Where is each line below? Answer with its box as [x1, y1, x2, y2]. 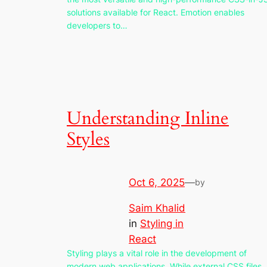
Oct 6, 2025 [129, 176, 185, 189]
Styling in [140, 218, 184, 230]
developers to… [67, 20, 128, 30]
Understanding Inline [67, 107, 229, 131]
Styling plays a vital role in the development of [67, 248, 247, 259]
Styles [67, 128, 110, 152]
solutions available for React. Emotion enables [67, 7, 244, 17]
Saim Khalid [129, 202, 185, 215]
